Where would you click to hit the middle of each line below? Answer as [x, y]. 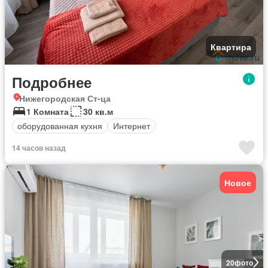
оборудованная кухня [60, 126]
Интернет [132, 126]
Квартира [231, 46]
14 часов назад [39, 147]
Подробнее [52, 82]
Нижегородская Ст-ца [65, 98]
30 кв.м [98, 111]
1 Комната [48, 111]
